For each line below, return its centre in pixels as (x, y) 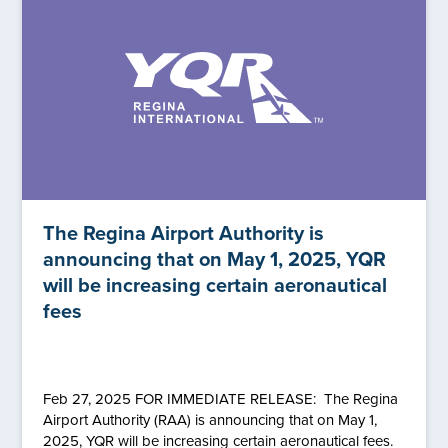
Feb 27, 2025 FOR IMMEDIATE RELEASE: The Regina (220, 398)
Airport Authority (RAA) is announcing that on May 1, (209, 419)
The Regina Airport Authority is (183, 232)
